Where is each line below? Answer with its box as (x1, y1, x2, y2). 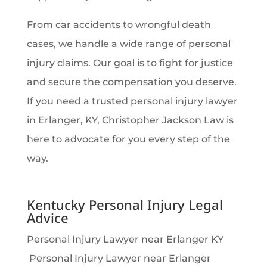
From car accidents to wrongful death (26, 19, 211, 31)
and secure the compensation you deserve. (26, 76, 237, 88)
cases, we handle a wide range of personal (26, 38, 231, 50)
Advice (26, 209, 69, 227)
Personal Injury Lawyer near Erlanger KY (26, 234, 226, 246)
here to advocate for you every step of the (26, 133, 230, 145)
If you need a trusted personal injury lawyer (26, 95, 238, 107)
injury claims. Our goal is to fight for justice (26, 57, 233, 69)
